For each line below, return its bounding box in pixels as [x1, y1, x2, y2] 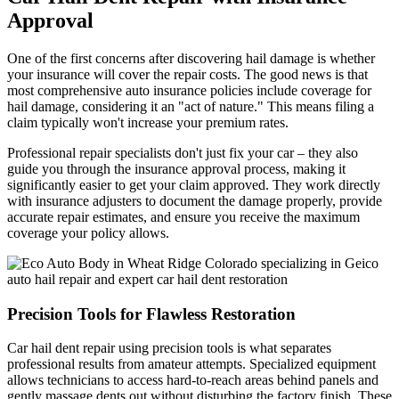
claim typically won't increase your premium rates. [7, 115, 289, 131]
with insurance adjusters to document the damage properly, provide [7, 193, 382, 209]
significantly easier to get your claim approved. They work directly [7, 177, 380, 193]
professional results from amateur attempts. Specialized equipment [7, 356, 376, 372]
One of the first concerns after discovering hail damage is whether [7, 51, 375, 67]
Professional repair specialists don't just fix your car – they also [7, 145, 358, 161]
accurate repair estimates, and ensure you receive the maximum [7, 209, 360, 225]
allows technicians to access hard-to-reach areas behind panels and [7, 372, 379, 388]
